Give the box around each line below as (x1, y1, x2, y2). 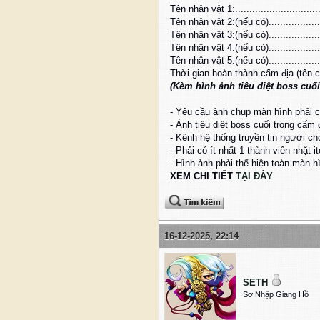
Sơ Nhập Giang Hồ (243, 290, 309, 299)
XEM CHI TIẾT (170, 171, 236, 182)
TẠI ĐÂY (236, 171, 273, 182)
